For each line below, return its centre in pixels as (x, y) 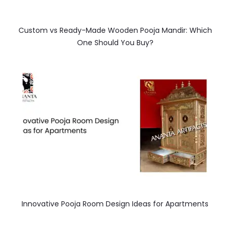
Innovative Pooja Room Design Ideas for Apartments (115, 204)
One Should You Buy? (115, 42)
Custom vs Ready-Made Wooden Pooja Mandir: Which (115, 30)
